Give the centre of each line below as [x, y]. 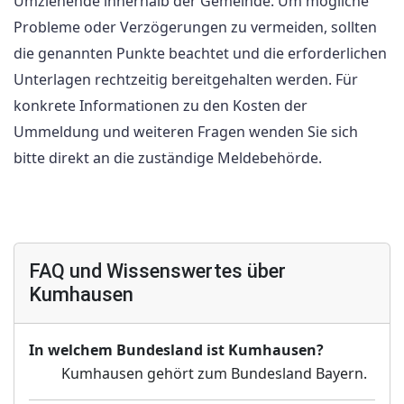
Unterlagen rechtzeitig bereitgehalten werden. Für [186, 80]
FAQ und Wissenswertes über [157, 271]
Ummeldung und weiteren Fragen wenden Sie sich [186, 132]
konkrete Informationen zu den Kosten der [161, 106]
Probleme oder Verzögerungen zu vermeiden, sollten [195, 28]
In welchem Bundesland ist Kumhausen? [176, 349]
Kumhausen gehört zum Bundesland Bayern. [214, 373]
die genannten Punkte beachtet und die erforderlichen [200, 54]
